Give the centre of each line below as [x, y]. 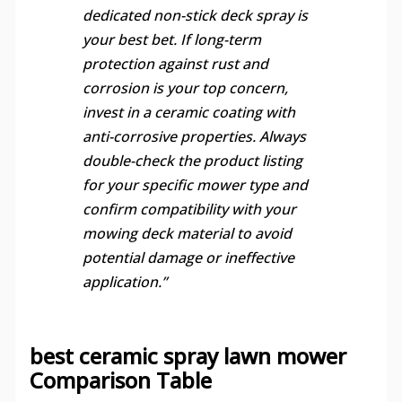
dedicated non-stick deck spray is [195, 16]
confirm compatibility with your [189, 210]
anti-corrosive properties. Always [194, 137]
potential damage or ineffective [188, 258]
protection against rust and [175, 64]
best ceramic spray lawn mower [188, 356]
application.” [124, 282]
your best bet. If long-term [171, 40]
